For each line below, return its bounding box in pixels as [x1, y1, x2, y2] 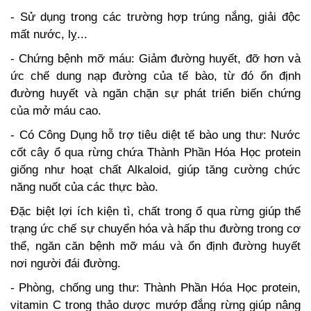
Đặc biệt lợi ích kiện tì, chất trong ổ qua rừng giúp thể [10, 205, 301, 219]
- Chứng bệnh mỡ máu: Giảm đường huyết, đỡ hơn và [10, 52, 301, 66]
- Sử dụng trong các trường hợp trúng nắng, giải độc [10, 10, 301, 24]
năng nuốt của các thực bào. [10, 180, 158, 194]
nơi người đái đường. [10, 257, 121, 271]
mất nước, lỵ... [10, 28, 87, 42]
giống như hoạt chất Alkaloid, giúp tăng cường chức [10, 163, 301, 177]
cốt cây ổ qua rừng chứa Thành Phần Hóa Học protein [10, 146, 301, 160]
